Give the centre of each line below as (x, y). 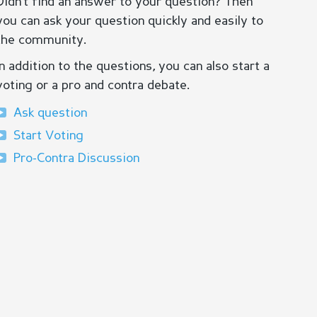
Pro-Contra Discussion (76, 158)
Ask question (50, 113)
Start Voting (48, 136)
